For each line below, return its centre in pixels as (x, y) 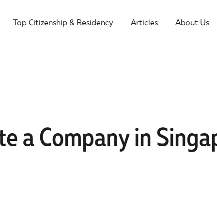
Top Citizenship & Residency (63, 22)
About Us (192, 22)
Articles (144, 22)
